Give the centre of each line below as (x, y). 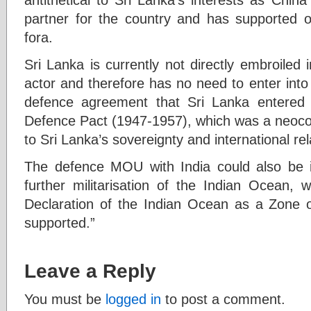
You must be (65, 299)
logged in (133, 299)
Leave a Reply (90, 270)
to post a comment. (223, 299)
